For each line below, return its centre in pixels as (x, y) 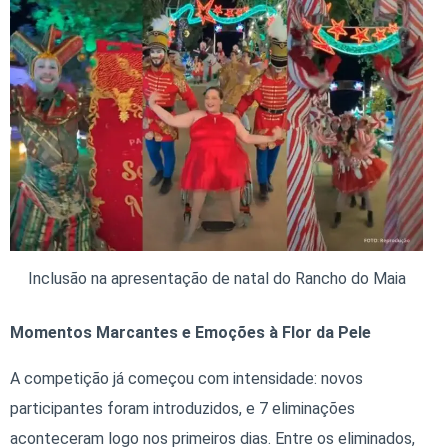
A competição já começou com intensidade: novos (186, 379)
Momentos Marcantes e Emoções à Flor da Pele (190, 333)
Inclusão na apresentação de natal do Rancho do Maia (216, 279)
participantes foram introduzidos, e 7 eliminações (182, 409)
